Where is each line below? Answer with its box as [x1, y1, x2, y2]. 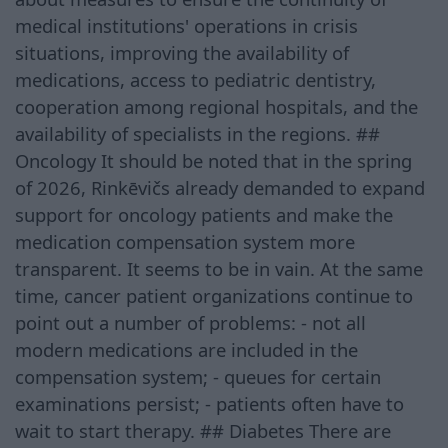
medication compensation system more [15, 228, 355, 254]
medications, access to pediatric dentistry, [15, 66, 376, 92]
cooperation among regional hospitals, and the [15, 93, 418, 119]
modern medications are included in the [15, 336, 358, 362]
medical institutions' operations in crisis [15, 12, 358, 38]
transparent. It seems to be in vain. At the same [15, 255, 423, 281]
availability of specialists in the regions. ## [15, 120, 380, 146]
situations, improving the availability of [15, 39, 349, 65]
